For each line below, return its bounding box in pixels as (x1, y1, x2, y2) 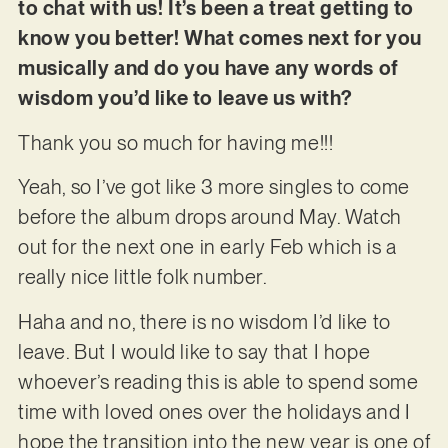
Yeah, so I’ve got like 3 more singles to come (17, 175, 410, 200)
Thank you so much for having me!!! (17, 130, 338, 155)
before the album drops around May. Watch (17, 205, 402, 230)
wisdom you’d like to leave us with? (17, 86, 362, 111)
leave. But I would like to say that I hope (17, 339, 371, 364)
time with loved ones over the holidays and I (17, 399, 411, 424)
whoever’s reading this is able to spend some (17, 369, 419, 394)
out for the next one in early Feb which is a (17, 235, 397, 260)
